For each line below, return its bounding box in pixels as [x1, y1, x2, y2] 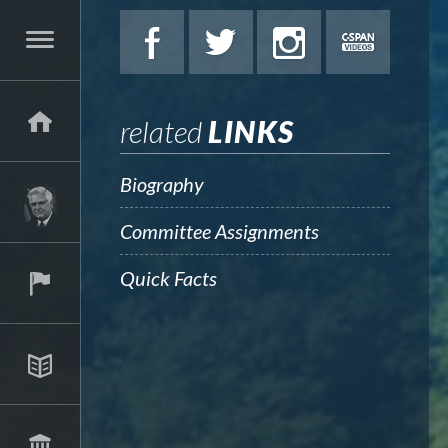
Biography [120, 172, 204, 196]
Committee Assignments [120, 219, 319, 243]
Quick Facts [120, 266, 217, 290]
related [120, 113, 208, 149]
